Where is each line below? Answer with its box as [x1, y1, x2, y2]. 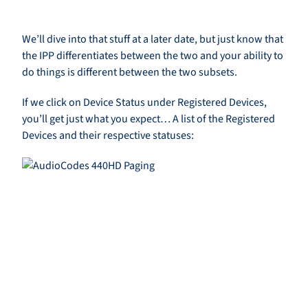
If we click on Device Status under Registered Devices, [22, 95, 267, 111]
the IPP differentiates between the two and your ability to [22, 48, 283, 64]
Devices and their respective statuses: [22, 128, 194, 144]
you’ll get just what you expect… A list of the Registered [22, 111, 275, 127]
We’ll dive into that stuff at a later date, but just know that [22, 32, 283, 47]
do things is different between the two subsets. [22, 65, 237, 80]
